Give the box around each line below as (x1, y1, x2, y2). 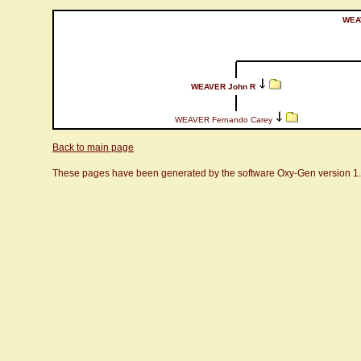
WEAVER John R (191, 82, 255, 91)
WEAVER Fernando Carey (174, 115, 272, 124)
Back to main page (52, 142, 134, 153)
